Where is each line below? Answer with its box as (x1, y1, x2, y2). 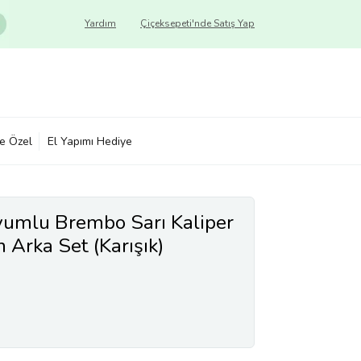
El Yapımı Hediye (48, 133, 132, 149)
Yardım (85, 17, 116, 30)
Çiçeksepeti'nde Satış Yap (140, 17, 255, 30)
